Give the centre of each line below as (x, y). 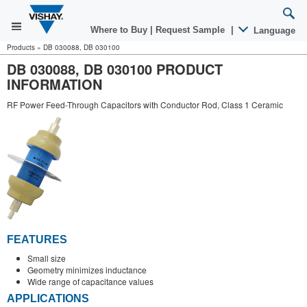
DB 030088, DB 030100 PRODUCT (115, 69)
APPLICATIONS (48, 299)
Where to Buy (120, 30)
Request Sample (192, 30)
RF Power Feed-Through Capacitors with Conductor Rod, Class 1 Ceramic (145, 105)
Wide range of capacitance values (90, 281)
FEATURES (37, 239)
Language (273, 30)
